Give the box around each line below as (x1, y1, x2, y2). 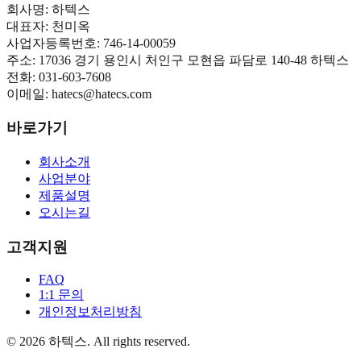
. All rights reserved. (87, 334, 190, 349)
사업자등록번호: (6, 35, 103, 50)
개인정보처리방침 (39, 305, 142, 319)
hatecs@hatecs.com (52, 86, 151, 101)
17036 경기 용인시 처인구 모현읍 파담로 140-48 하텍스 (39, 52, 349, 67)
